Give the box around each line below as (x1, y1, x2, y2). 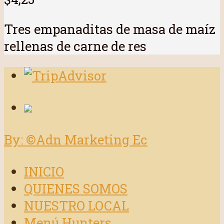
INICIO (24, 163, 64, 180)
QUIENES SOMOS (24, 180, 127, 197)
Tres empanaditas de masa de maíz (4, 20, 215, 37)
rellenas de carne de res (4, 37, 146, 54)
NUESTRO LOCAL (24, 197, 129, 214)
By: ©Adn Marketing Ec (4, 131, 147, 148)
